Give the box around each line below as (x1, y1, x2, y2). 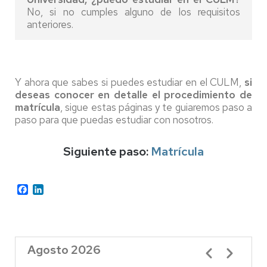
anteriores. (27, 17, 73, 31)
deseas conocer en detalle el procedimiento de (15, 88, 252, 101)
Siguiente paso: (63, 143, 151, 159)
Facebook (28, 182, 69, 195)
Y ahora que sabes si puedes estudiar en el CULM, (15, 75, 244, 89)
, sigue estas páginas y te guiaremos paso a (60, 100, 252, 114)
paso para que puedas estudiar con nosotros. (15, 113, 216, 126)
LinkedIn (44, 182, 77, 195)
